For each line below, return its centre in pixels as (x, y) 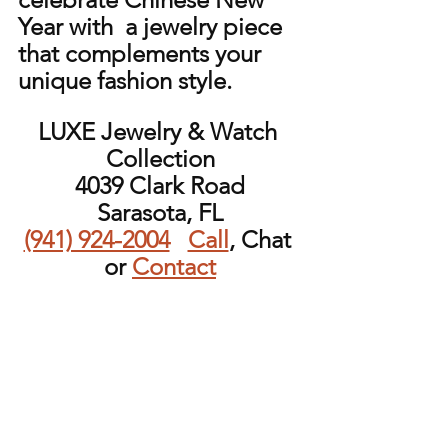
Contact (174, 267)
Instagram (157, 345)
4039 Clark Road (160, 186)
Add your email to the (160, 396)
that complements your (142, 54)
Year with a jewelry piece (153, 27)
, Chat (262, 240)
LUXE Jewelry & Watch (160, 132)
